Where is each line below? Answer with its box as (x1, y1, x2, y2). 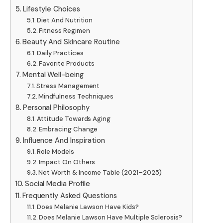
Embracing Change (39, 125, 98, 134)
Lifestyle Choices (22, 4, 80, 14)
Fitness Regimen (39, 26, 90, 35)
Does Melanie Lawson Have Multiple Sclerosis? (39, 213, 183, 222)
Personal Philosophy (22, 103, 90, 112)
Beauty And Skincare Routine (22, 37, 120, 47)
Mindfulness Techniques (38, 92, 114, 101)
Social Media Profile (24, 179, 90, 189)
